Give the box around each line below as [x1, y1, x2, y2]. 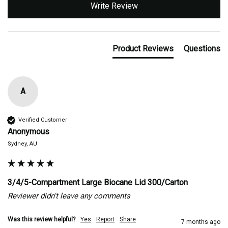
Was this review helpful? [8, 215, 75, 223]
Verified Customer [18, 117, 67, 124]
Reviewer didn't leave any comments [8, 191, 130, 201]
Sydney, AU [8, 140, 37, 147]
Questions [184, 43, 220, 53]
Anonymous [8, 126, 49, 136]
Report [96, 215, 115, 223]
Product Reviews [112, 43, 174, 53]
